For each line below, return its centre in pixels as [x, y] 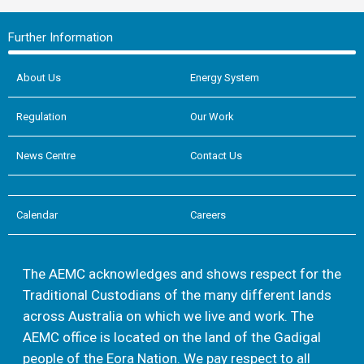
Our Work [212, 116]
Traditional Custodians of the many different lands [177, 295]
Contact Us [216, 155]
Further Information [61, 37]
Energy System [225, 77]
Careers [208, 214]
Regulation [41, 116]
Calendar [37, 214]
